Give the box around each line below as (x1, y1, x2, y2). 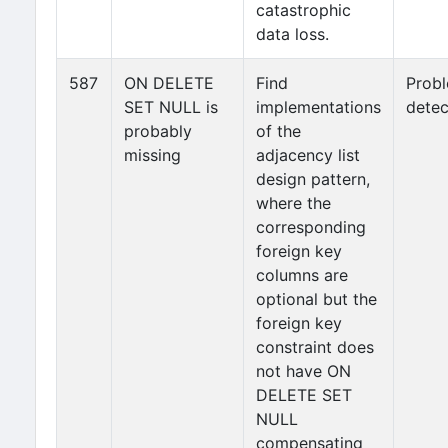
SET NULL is (124, 97, 218, 117)
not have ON (256, 361, 351, 381)
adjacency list (256, 145, 360, 165)
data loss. (256, 24, 329, 44)
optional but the (256, 289, 377, 309)
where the (256, 193, 331, 213)
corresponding (256, 217, 366, 237)
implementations (256, 97, 381, 117)
